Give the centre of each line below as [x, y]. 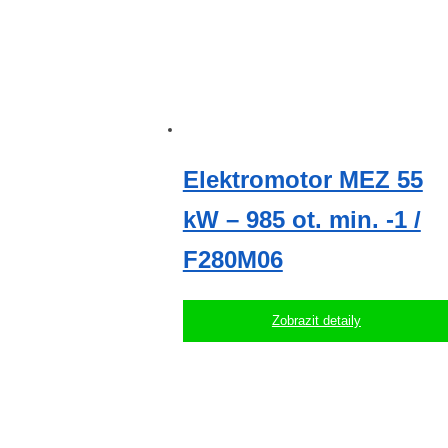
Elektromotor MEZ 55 [302, 180]
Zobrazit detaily [316, 321]
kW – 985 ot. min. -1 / [301, 220]
